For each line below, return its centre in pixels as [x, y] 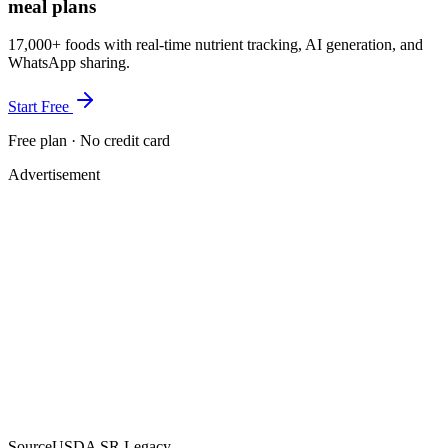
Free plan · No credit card [89, 141]
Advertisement [54, 175]
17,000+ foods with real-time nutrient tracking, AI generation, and [215, 45]
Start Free [40, 107]
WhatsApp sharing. [69, 63]
